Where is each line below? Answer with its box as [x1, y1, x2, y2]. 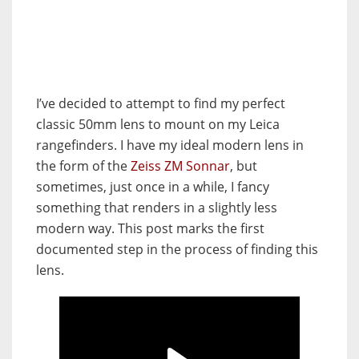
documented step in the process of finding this [36, 240, 318, 258]
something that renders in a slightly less [36, 198, 277, 216]
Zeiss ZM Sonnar [131, 156, 230, 175]
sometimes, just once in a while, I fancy [36, 177, 269, 196]
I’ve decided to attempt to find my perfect [36, 94, 285, 112]
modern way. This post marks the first [36, 219, 264, 237]
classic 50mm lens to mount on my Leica [36, 115, 280, 133]
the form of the [36, 156, 131, 175]
